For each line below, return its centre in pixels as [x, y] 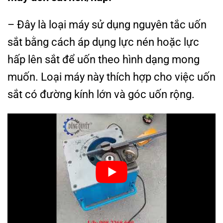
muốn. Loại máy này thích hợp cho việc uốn [111, 77]
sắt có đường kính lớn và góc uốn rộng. [101, 94]
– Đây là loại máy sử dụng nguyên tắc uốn [107, 25]
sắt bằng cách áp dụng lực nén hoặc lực [103, 42]
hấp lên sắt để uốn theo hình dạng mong [104, 59]
